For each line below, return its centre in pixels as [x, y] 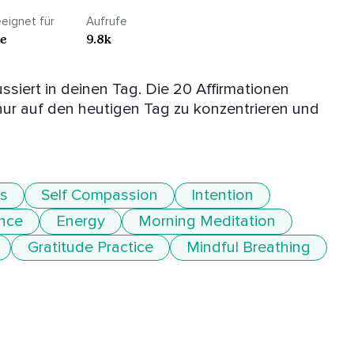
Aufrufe [107, 22]
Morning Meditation [207, 222]
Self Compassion [100, 196]
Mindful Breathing [249, 248]
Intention [222, 196]
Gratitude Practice [90, 248]
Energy [81, 222]
